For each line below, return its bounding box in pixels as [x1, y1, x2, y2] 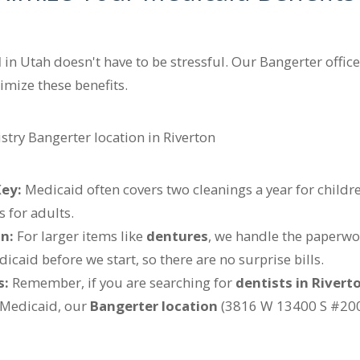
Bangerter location [90, 296, 218, 315]
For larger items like [14, 226, 146, 245]
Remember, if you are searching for [9, 272, 235, 292]
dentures [146, 226, 208, 245]
